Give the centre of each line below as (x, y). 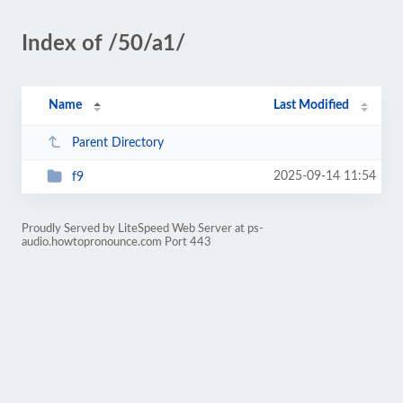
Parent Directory (117, 143)
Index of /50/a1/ (103, 44)
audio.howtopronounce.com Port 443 (116, 242)
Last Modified (312, 105)
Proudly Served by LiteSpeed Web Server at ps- (143, 228)
